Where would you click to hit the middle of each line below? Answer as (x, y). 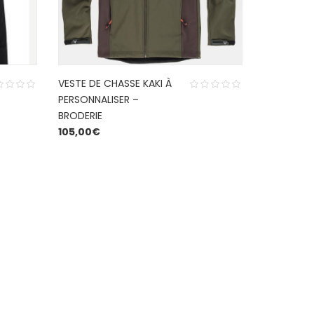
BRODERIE (81, 116)
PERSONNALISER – (99, 100)
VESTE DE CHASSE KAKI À (115, 84)
